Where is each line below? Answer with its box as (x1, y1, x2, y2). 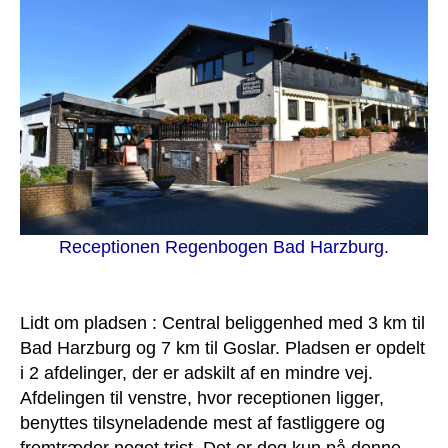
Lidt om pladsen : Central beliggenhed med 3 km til (20, 312, 425, 333)
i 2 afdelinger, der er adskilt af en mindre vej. (20, 362, 373, 383)
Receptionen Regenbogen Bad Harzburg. (59, 236, 389, 257)
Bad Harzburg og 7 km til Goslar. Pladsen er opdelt (20, 337, 425, 358)
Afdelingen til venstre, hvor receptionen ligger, (20, 387, 384, 408)
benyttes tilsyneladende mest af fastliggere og (20, 412, 385, 433)
